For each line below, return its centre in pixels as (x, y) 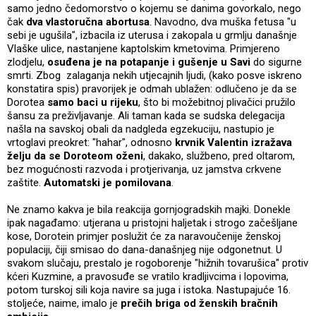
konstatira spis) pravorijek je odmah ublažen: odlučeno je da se (152, 89)
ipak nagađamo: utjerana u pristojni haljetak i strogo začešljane (152, 223)
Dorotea (27, 102)
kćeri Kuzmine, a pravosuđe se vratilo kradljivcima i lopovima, (148, 276)
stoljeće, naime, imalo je (64, 303)
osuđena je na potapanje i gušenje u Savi (149, 62)
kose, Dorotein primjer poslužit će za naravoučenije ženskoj (144, 236)
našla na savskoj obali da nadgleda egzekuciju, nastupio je (141, 129)
